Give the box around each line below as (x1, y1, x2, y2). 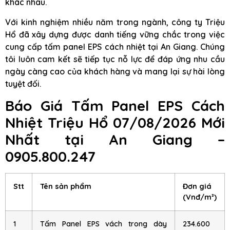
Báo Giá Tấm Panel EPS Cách (5, 97, 225, 115)
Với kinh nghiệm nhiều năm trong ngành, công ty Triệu (5, 16, 225, 27)
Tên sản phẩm (40, 182, 91, 191)
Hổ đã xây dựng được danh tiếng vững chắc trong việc (5, 29, 225, 40)
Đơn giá (183, 182, 212, 191)
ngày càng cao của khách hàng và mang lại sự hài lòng (5, 66, 225, 76)
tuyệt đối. (5, 78, 41, 89)
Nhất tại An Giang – (5, 130, 225, 149)
